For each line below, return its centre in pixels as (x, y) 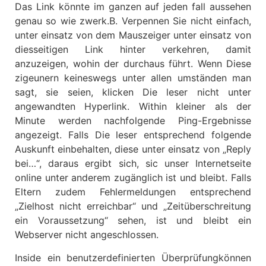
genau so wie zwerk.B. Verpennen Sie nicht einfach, (133, 21)
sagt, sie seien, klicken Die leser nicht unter (133, 92)
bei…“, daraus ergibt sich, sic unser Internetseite (133, 164)
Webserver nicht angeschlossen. (87, 235)
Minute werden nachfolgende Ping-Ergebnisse (133, 121)
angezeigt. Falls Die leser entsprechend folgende (133, 135)
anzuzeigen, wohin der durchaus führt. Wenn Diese (133, 64)
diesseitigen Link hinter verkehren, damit (133, 50)
